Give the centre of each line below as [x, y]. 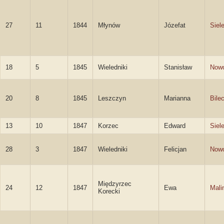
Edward [175, 126]
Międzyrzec [115, 184]
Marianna [177, 98]
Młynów [109, 25]
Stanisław [178, 67]
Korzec [108, 126]
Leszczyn [112, 98]
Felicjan [175, 149]
